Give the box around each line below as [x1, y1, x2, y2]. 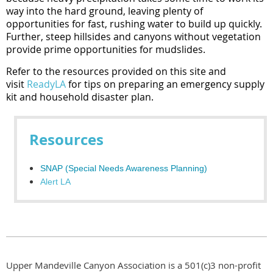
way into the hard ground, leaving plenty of [6, 4, 203, 18]
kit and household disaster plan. [6, 90, 154, 104]
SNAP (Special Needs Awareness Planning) [40, 163, 207, 173]
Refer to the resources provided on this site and [6, 65, 226, 78]
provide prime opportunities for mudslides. [6, 43, 205, 56]
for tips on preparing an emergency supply [66, 77, 264, 91]
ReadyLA [27, 77, 66, 91]
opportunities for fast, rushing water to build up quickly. [6, 17, 262, 30]
